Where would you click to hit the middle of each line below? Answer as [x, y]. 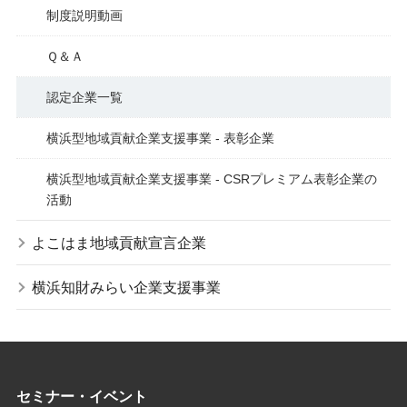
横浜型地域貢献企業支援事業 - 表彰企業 [160, 138]
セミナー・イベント [81, 396]
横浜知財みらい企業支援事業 [126, 287]
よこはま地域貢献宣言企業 [119, 243]
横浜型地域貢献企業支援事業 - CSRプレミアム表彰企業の [211, 179]
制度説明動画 [84, 15]
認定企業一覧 [84, 97]
